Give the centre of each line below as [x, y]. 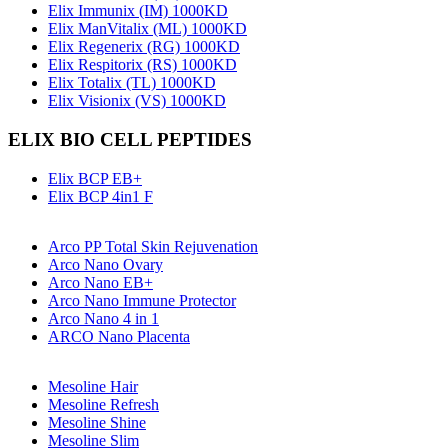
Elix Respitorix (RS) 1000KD [142, 65]
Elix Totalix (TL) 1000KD [132, 83]
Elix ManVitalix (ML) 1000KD [147, 29]
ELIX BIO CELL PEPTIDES [130, 139]
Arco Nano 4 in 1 [103, 318]
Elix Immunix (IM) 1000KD [138, 11]
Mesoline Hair [93, 386]
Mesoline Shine [97, 422]
